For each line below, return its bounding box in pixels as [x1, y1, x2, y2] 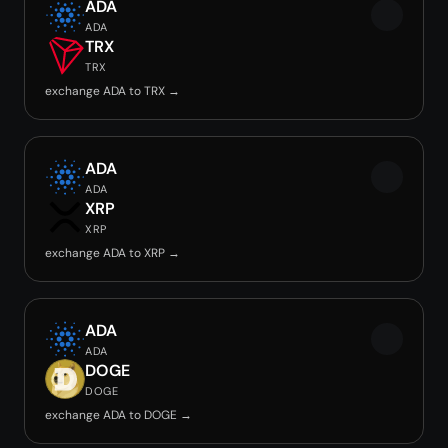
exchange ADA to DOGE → [45, 407, 192, 423]
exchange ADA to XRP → [45, 245, 180, 261]
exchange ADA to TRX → [45, 83, 180, 99]
